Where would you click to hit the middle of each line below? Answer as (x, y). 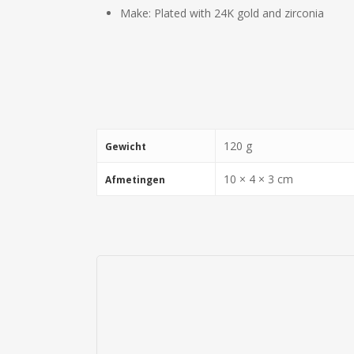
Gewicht (126, 147)
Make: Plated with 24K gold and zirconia (222, 13)
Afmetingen (135, 180)
